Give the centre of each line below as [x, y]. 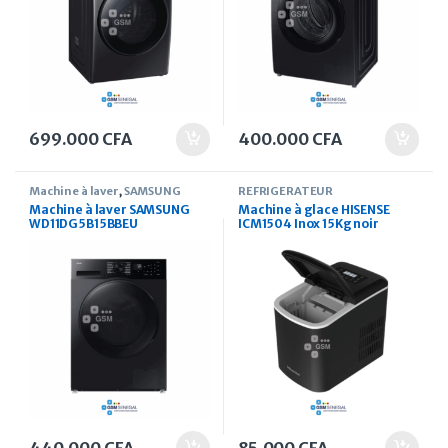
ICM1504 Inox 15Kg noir [308, 224]
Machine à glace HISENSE [314, 210]
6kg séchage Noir [83, 252]
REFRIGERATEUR [286, 191]
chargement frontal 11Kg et [114, 238]
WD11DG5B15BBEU [84, 224]
